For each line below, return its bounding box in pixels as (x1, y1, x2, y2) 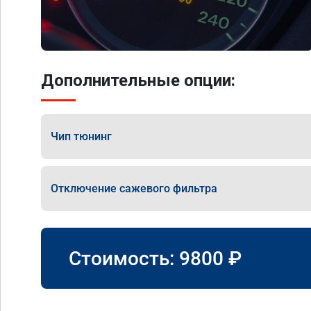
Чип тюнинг (51, 129, 112, 143)
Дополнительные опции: (41, 71, 235, 90)
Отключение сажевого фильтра (51, 181, 217, 195)
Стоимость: (69, 246, 179, 270)
